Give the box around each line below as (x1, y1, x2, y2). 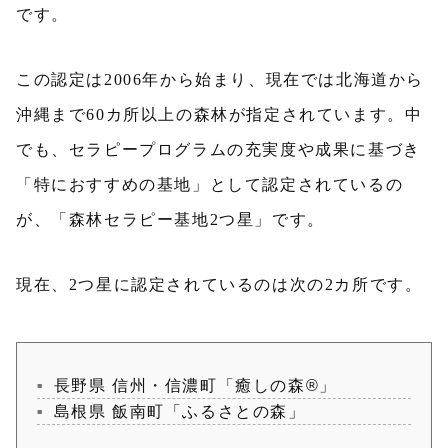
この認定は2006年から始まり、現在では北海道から (16, 71, 425, 88)
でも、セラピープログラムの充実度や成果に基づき (16, 141, 421, 158)
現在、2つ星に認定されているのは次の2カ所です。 (16, 276, 423, 293)
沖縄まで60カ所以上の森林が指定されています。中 (16, 106, 423, 123)
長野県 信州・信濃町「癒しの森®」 (53, 377, 337, 394)
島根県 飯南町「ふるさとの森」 (53, 403, 306, 420)
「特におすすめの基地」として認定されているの (16, 176, 404, 193)
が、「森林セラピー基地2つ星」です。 (16, 211, 325, 228)
